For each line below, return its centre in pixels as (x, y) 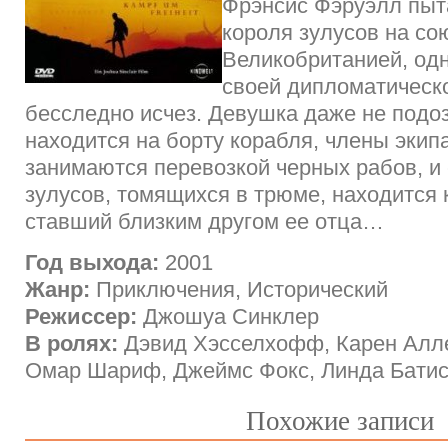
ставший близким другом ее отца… (204, 222)
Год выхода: (92, 263)
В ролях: (71, 344)
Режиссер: (81, 317)
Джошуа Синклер (228, 317)
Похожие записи (340, 421)
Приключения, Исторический (239, 290)
